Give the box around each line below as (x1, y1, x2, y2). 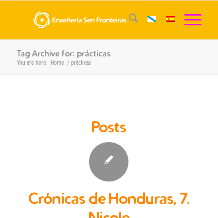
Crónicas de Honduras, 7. (28, 189, 190, 208)
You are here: (17, 59, 48, 66)
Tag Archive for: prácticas (16, 48, 110, 58)
